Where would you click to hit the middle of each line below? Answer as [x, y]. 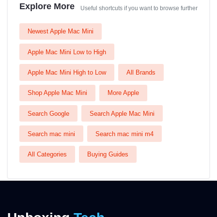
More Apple [123, 93]
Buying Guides [108, 155]
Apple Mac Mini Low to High [67, 52]
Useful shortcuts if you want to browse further [139, 8]
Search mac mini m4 [124, 134]
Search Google [48, 113]
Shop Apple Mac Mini [57, 93]
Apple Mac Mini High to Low [67, 72]
